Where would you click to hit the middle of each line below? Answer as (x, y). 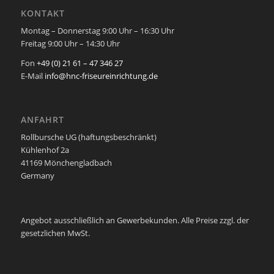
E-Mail (32, 76)
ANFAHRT (42, 120)
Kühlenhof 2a (45, 150)
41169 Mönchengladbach (66, 163)
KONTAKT (43, 13)
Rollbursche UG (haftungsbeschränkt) (88, 137)
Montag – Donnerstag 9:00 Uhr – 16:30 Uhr (97, 30)
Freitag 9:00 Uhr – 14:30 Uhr (70, 43)
